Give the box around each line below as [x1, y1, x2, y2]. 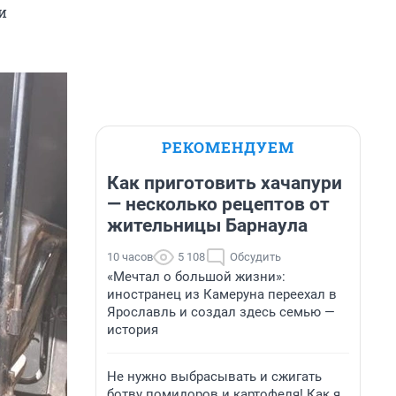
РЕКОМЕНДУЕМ [162, 137, 294, 157]
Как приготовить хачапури [107, 172, 342, 194]
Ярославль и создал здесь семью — [107, 304, 335, 320]
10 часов [107, 250, 153, 263]
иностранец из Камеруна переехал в [107, 286, 337, 302]
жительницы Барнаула [107, 215, 308, 236]
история [107, 322, 158, 338]
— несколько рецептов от [107, 194, 330, 215]
